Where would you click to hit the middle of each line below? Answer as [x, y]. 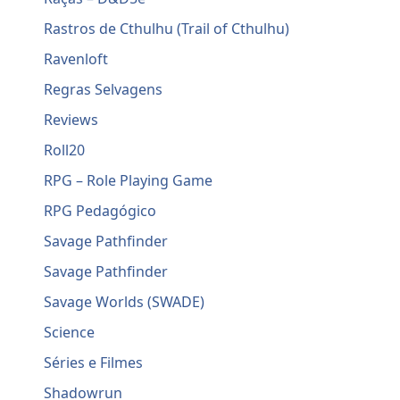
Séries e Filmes [94, 363]
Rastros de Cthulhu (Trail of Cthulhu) [167, 29]
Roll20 [65, 150]
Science [70, 333]
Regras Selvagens [104, 90]
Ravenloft [76, 59]
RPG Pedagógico [100, 211]
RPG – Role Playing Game [129, 181]
